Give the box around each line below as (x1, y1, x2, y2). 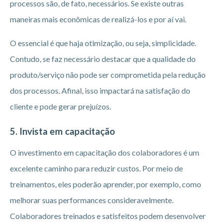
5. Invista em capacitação (10, 125, 115, 137)
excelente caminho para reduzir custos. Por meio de (10, 163, 183, 173)
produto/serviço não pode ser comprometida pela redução (10, 69, 206, 79)
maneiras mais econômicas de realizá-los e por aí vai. (10, 14, 186, 24)
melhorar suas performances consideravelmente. (10, 195, 173, 205)
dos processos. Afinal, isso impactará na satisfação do (10, 85, 190, 95)
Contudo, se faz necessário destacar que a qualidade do (10, 54, 196, 63)
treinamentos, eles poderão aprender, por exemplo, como (10, 179, 201, 189)
